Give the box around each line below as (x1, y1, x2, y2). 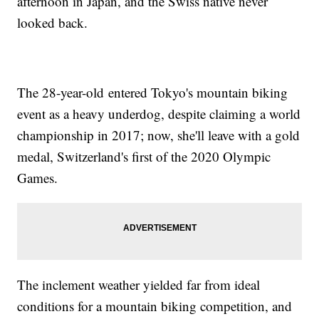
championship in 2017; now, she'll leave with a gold (17, 126, 300, 145)
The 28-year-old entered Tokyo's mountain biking (17, 83, 288, 102)
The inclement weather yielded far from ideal (17, 276, 261, 294)
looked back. (17, 14, 88, 32)
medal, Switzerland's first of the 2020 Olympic (17, 147, 271, 166)
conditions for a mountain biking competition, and (17, 297, 293, 315)
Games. (17, 169, 58, 187)
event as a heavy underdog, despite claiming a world (17, 105, 301, 123)
